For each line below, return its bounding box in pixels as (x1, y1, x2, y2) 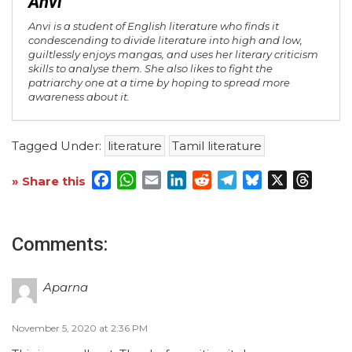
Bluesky (262, 172, 313, 188)
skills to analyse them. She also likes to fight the (28, 62, 273, 75)
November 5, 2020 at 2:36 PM (12, 322, 148, 335)
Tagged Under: (12, 138, 104, 154)
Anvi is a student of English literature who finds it (28, 20, 279, 33)
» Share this (12, 174, 89, 189)
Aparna (43, 280, 88, 295)
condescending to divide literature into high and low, (28, 34, 302, 47)
